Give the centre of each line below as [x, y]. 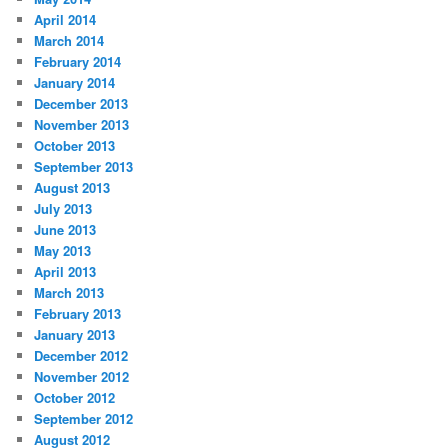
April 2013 [65, 272]
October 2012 [75, 398]
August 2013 [72, 188]
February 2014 [78, 62]
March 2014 [69, 41]
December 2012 [81, 356]
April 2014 [65, 20]
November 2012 [82, 377]
